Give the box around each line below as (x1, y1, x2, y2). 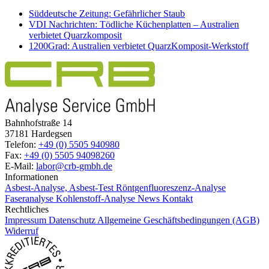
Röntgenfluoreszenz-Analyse (116, 182, 226, 193)
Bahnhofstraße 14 (5, 117, 72, 128)
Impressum (5, 214, 49, 225)
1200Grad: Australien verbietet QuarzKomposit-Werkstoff (29, 40, 249, 51)
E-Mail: (5, 160, 36, 171)
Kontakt (162, 193, 193, 204)
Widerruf (5, 225, 38, 236)
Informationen (5, 171, 58, 182)
